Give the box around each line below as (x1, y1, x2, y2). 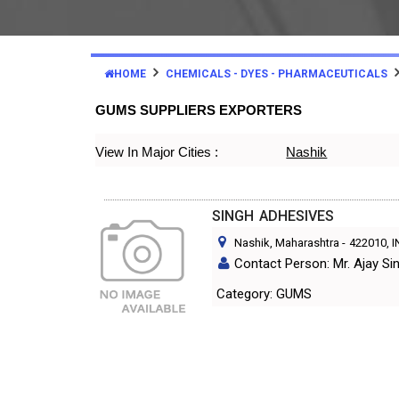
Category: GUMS (276, 286, 313, 302)
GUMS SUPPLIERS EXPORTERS (95, 102, 302, 118)
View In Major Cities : (95, 144, 218, 159)
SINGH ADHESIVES (212, 208, 335, 224)
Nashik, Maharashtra (234, 236, 340, 249)
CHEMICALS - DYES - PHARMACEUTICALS (166, 68, 387, 80)
